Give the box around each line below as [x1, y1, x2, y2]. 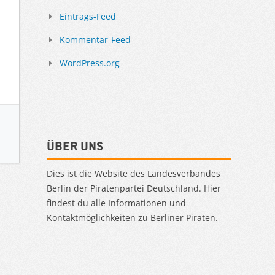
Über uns [47, 139, 103, 152]
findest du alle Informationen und [47, 196, 186, 209]
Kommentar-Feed [60, 33, 131, 45]
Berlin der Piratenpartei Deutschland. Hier [47, 182, 221, 194]
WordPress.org [60, 56, 120, 69]
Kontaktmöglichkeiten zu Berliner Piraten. [47, 211, 218, 223]
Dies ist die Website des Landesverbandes [47, 167, 220, 179]
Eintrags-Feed [60, 10, 116, 22]
